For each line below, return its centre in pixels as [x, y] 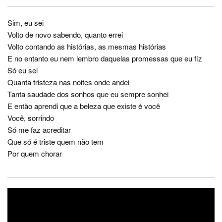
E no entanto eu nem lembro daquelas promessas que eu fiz [105, 58]
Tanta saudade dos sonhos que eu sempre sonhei [88, 94]
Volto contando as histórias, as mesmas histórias [87, 47]
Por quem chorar [35, 154]
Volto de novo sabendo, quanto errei [65, 35]
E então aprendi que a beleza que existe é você [84, 106]
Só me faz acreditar [39, 130]
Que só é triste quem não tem [55, 142]
